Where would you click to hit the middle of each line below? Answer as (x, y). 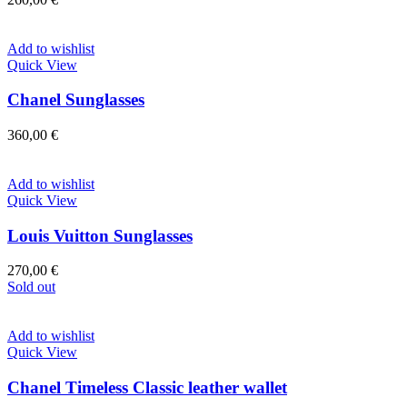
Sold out (31, 287)
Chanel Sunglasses (76, 100)
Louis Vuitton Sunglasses (100, 235)
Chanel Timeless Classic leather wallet (147, 388)
